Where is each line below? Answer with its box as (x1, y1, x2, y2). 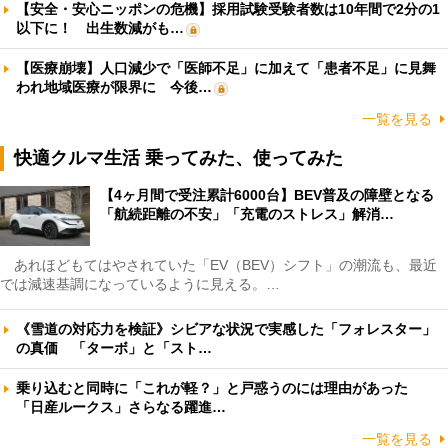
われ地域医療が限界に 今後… (16, 78, 212, 95)
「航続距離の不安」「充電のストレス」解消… (100, 205, 394, 222)
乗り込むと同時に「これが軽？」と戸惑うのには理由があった (16, 379, 422, 396)
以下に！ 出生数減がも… (16, 19, 184, 36)
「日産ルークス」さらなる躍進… (16, 398, 226, 415)
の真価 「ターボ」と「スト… (16, 339, 212, 356)
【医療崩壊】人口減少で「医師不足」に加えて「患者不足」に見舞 (16, 59, 436, 76)
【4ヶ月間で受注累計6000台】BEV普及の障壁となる (100, 186, 434, 203)
